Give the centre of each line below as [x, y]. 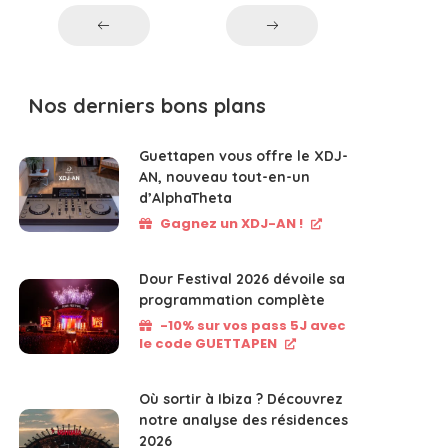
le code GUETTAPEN [208, 343]
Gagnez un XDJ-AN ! [232, 223]
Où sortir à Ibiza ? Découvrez [241, 398]
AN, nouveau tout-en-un [225, 176]
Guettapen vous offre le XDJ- [244, 155]
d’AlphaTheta [186, 197]
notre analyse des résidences [244, 419]
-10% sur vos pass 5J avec [253, 325]
